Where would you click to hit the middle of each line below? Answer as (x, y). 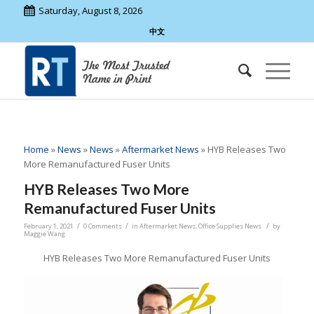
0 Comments (102, 226)
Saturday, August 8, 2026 (90, 11)
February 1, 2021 (48, 226)
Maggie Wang (44, 234)
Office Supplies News (230, 226)
